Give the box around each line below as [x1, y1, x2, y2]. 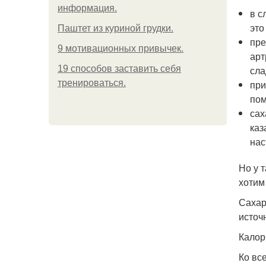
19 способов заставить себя [58, 64, 181, 74]
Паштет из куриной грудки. [58, 23, 173, 33]
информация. [58, 3, 117, 13]
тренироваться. [58, 78, 126, 88]
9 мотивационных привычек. [58, 43, 183, 53]
